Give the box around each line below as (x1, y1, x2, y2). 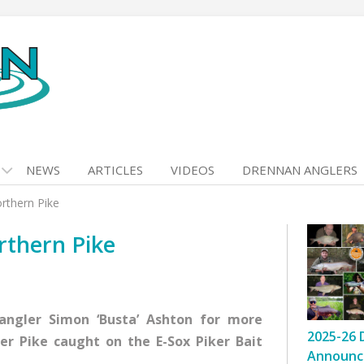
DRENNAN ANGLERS (242, 162, 357, 178)
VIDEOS (171, 162, 214, 178)
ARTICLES (88, 162, 143, 178)
